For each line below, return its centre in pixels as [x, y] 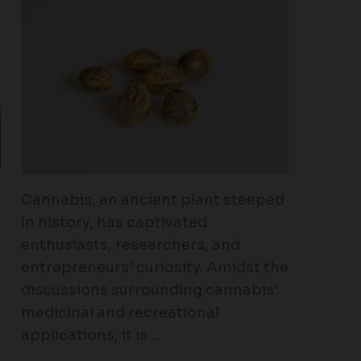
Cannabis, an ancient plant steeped [153, 199]
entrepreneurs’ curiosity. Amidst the [155, 267]
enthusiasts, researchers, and [131, 245]
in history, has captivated [114, 222]
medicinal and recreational [120, 312]
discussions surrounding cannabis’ [149, 290]
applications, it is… [90, 335]
